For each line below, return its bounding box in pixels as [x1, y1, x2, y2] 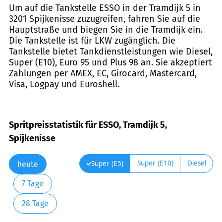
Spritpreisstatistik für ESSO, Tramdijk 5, [9, 119, 167, 131]
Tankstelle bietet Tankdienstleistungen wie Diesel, [9, 46, 213, 57]
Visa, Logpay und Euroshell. [9, 78, 119, 90]
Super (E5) [91, 159, 123, 168]
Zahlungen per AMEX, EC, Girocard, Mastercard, [9, 67, 197, 79]
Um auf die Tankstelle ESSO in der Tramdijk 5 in [9, 2, 201, 13]
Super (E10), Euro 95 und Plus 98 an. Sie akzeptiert [9, 56, 212, 68]
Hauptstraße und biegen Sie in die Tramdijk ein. [9, 24, 203, 35]
